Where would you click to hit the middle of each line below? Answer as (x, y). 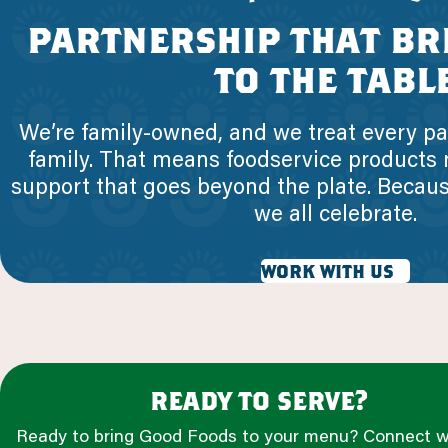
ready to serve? (258, 399)
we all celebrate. (335, 212)
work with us (327, 270)
